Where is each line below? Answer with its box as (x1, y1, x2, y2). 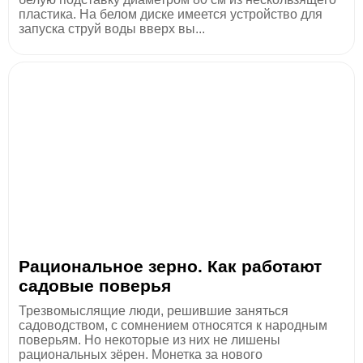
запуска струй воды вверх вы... (19, 21, 205, 36)
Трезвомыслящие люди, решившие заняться (19, 303, 288, 318)
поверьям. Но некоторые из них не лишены (19, 332, 280, 347)
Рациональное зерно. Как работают (19, 256, 322, 275)
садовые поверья (19, 275, 171, 295)
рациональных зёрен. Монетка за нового (19, 347, 263, 361)
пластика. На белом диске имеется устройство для (19, 6, 322, 21)
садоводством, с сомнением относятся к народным (19, 318, 327, 332)
